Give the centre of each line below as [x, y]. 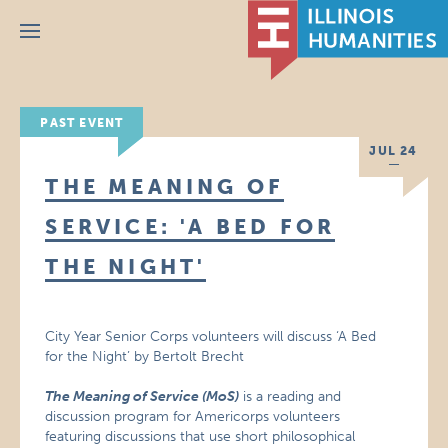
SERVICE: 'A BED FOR [190, 226]
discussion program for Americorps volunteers [193, 416]
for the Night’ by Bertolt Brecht [145, 356]
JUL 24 [393, 151]
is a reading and [290, 396]
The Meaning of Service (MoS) [142, 396]
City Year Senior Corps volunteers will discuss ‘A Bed [211, 336]
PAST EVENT [82, 123]
